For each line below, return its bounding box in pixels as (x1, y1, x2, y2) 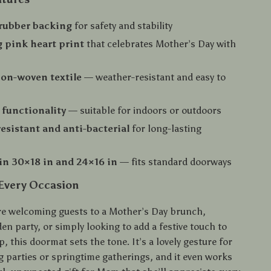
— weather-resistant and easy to (82, 71, 226, 83)
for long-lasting (129, 123, 202, 134)
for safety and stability (72, 20, 173, 31)
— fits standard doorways (117, 156, 232, 168)
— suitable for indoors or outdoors (66, 105, 222, 116)
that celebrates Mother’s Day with (84, 38, 237, 50)
